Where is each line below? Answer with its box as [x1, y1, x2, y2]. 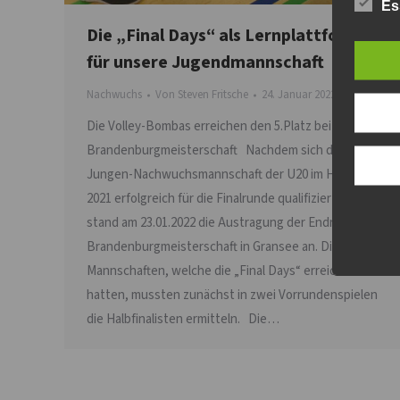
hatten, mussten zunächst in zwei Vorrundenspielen [87, 286, 378, 305]
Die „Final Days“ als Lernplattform [87, 23, 361, 49]
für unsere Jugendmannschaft [87, 50, 324, 76]
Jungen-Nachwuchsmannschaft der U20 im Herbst [87, 165, 365, 185]
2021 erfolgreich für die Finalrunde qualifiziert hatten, [87, 189, 381, 209]
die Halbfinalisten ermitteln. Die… [87, 310, 279, 329]
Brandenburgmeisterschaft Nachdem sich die [87, 141, 343, 161]
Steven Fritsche [178, 87, 248, 104]
